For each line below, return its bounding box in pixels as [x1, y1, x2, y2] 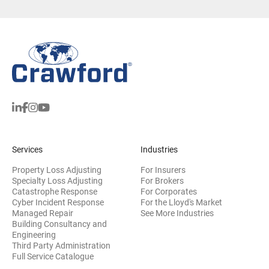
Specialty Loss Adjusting [12, 175, 103, 186]
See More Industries [141, 208, 214, 218]
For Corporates [141, 186, 197, 196]
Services [12, 144, 43, 154]
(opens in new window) [55, 227, 141, 237]
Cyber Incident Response [12, 197, 104, 207]
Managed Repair [12, 208, 73, 218]
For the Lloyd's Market [141, 197, 222, 207]
